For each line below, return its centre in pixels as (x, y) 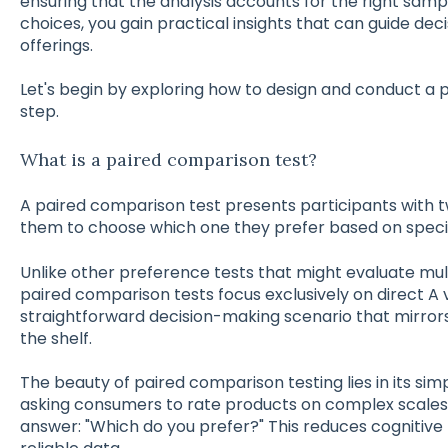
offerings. (56, 45)
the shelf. (55, 338)
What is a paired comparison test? (168, 159)
